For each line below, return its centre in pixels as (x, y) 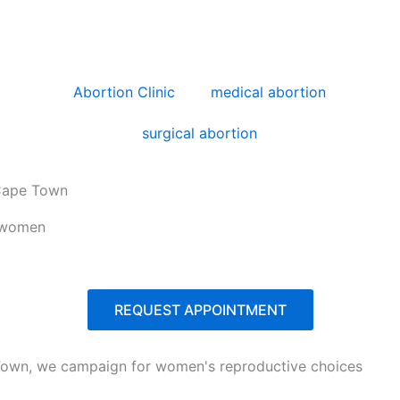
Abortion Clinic (125, 92)
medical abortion (269, 92)
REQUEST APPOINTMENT (200, 310)
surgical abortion (200, 133)
